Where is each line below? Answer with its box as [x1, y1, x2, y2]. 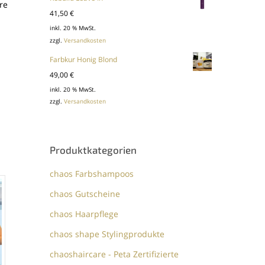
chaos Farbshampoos [50, 168, 134, 180]
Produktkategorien [50, 144, 137, 156]
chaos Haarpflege [50, 208, 119, 220]
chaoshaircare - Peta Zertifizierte [50, 248, 179, 260]
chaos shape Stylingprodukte [50, 228, 165, 240]
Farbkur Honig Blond [50, 54, 118, 64]
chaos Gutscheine [50, 188, 121, 200]
